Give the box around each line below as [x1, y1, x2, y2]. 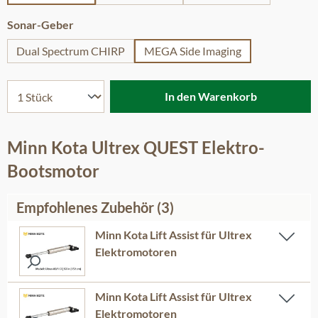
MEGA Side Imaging [144, 44, 241, 57]
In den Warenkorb [164, 89, 257, 103]
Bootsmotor [7, 160, 99, 181]
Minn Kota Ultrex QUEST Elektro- [7, 137, 265, 158]
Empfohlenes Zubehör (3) [16, 199, 174, 216]
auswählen [73, 17, 129, 31]
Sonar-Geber [7, 18, 74, 31]
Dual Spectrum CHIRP [16, 44, 125, 57]
